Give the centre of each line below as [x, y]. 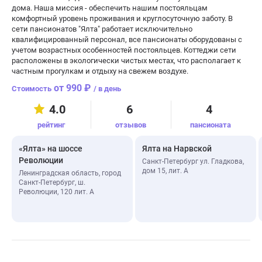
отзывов [131, 125]
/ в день [107, 89]
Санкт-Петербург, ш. [52, 182]
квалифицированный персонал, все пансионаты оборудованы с [127, 39]
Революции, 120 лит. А [56, 192]
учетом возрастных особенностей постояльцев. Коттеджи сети [124, 50]
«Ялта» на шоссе [51, 149]
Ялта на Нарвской [177, 149]
